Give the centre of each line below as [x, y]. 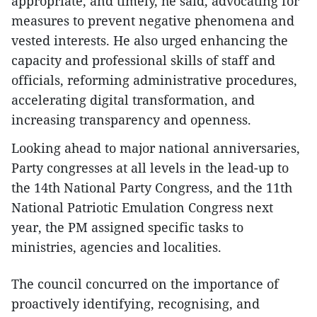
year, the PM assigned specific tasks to [127, 227]
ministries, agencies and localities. [116, 247]
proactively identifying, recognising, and [136, 304]
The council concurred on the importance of [145, 284]
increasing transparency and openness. [131, 120]
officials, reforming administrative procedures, [154, 80]
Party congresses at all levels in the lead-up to [150, 168]
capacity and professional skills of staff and [143, 60]
